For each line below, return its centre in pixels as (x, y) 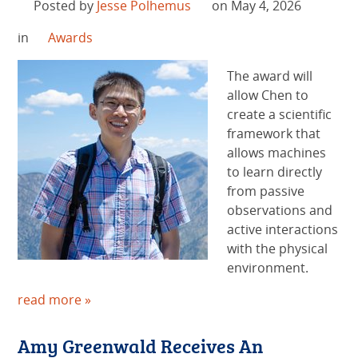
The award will (270, 76)
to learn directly (275, 172)
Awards (70, 38)
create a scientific (280, 115)
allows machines (277, 153)
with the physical (278, 249)
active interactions (283, 230)
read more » (55, 300)
